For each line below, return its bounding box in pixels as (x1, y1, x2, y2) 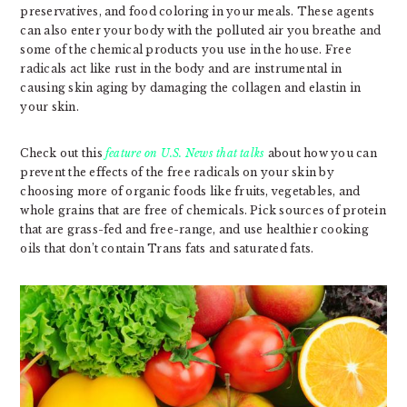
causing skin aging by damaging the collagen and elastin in (20, 81, 362, 94)
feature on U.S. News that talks (105, 146, 265, 160)
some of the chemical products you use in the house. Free (20, 43, 352, 56)
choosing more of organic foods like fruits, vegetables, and (20, 184, 361, 198)
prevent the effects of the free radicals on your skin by (20, 165, 334, 179)
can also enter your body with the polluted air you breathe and (20, 24, 382, 37)
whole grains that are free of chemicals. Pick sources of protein (20, 203, 386, 217)
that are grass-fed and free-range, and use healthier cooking (20, 223, 369, 236)
